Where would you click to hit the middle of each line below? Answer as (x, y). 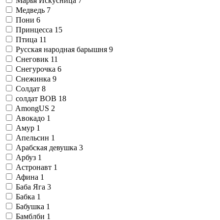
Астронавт (35, 167)
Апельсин (33, 137)
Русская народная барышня (62, 49)
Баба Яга (31, 187)
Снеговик (33, 59)
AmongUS (33, 108)
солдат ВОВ (37, 98)
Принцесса (35, 29)
